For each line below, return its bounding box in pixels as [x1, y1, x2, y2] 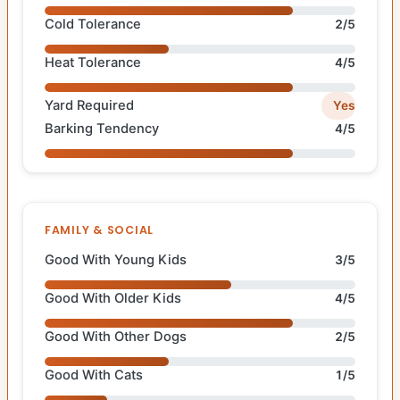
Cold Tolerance [45, 16, 141, 33]
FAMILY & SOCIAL [45, 221, 154, 237]
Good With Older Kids [45, 289, 181, 306]
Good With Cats [45, 366, 143, 383]
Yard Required [45, 96, 134, 113]
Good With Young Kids [45, 251, 187, 268]
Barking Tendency [45, 120, 159, 137]
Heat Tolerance [45, 54, 141, 71]
